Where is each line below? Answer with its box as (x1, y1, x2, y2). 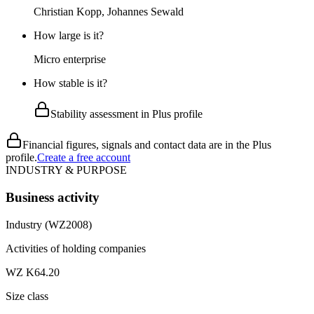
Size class (6, 289, 48, 302)
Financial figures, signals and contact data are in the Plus (22, 139, 271, 151)
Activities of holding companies (6, 242, 146, 254)
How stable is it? (34, 77, 107, 90)
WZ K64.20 (6, 266, 60, 278)
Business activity (6, 189, 100, 205)
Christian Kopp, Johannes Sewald (34, 6, 184, 18)
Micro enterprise (34, 53, 106, 66)
